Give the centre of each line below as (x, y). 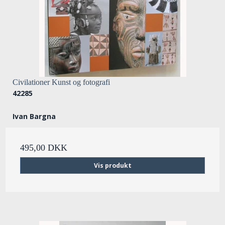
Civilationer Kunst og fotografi (61, 82)
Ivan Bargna (34, 117)
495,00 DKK (44, 148)
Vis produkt (113, 165)
